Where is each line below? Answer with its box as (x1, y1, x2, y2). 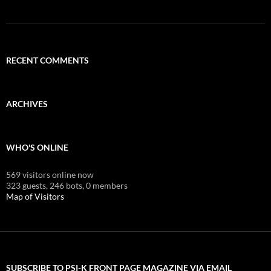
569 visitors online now (6, 169, 94, 180)
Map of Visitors (6, 191, 64, 201)
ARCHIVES (6, 98, 48, 109)
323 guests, (6, 180, 48, 191)
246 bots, (50, 180, 84, 191)
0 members (86, 180, 128, 191)
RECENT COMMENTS (6, 54, 89, 65)
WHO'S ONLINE (6, 142, 68, 152)
